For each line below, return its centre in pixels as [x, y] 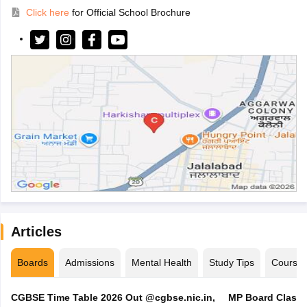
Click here [47, 12]
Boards [32, 262]
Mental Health [161, 262]
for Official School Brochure [131, 12]
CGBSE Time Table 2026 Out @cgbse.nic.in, [113, 297]
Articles [36, 231]
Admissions [89, 262]
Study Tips [231, 262]
